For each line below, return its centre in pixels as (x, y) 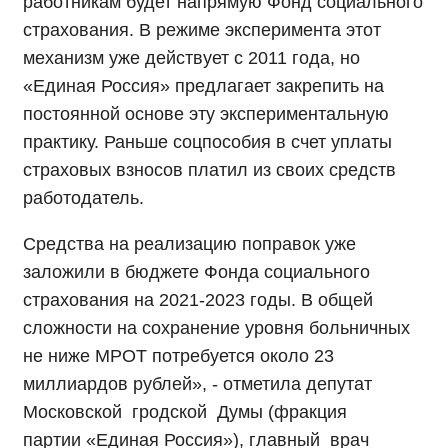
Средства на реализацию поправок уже (189, 244)
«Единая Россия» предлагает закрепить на (203, 86)
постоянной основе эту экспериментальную (206, 114)
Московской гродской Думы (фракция (187, 412)
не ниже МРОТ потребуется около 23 (178, 356)
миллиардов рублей (107, 384)
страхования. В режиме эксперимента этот (202, 30)
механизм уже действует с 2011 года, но (191, 58)
